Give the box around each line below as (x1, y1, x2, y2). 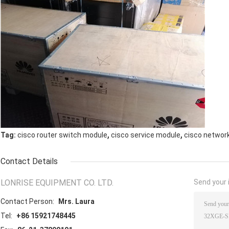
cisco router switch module (17, 131, 107, 140)
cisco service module (111, 131, 180, 140)
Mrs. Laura (58, 197, 95, 206)
